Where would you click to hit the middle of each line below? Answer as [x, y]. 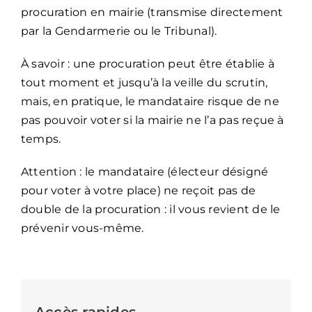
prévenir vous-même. [82, 228]
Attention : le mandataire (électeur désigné [145, 171]
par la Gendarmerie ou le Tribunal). [119, 31]
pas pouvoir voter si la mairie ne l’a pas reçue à [152, 120]
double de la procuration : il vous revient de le [150, 209]
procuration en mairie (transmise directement [152, 12]
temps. [41, 139]
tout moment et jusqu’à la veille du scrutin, [144, 82]
